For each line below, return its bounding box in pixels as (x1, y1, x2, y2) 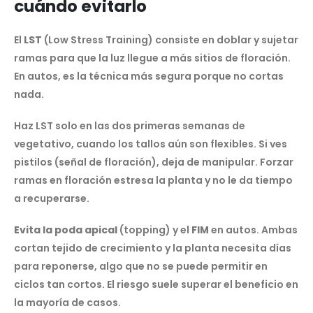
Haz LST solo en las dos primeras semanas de (14, 118, 245, 133)
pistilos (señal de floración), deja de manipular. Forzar (14, 154, 293, 169)
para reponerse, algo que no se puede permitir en (14, 259, 268, 273)
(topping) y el (117, 222, 191, 237)
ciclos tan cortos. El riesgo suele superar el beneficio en (14, 277, 298, 291)
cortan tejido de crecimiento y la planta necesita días (14, 240, 291, 255)
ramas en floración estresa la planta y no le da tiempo (14, 173, 293, 187)
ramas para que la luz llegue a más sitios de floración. (14, 51, 291, 66)
